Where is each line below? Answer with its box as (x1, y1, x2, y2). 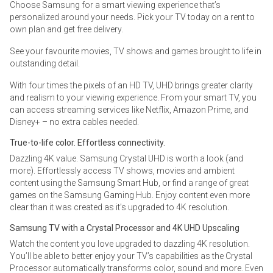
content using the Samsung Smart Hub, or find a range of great (10, 178, 249, 188)
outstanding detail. (10, 58, 80, 69)
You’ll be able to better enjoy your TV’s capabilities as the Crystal (10, 251, 252, 261)
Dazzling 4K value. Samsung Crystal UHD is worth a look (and (10, 154, 243, 164)
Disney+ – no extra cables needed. (10, 117, 139, 127)
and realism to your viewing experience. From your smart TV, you (10, 93, 257, 103)
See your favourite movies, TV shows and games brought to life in (10, 46, 261, 57)
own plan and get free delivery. (10, 24, 123, 35)
